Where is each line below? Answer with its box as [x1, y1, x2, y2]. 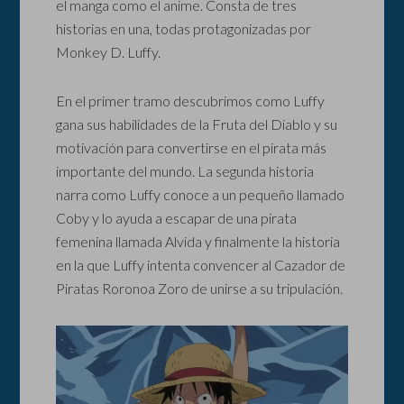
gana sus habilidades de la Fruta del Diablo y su [56, 115, 338, 133]
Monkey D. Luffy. [56, 43, 161, 61]
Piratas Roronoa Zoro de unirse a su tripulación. [56, 280, 344, 298]
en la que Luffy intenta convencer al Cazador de [56, 256, 346, 274]
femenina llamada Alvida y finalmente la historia [56, 233, 341, 251]
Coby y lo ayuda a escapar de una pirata [56, 209, 298, 227]
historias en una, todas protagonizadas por [56, 20, 312, 38]
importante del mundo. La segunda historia [56, 162, 315, 180]
